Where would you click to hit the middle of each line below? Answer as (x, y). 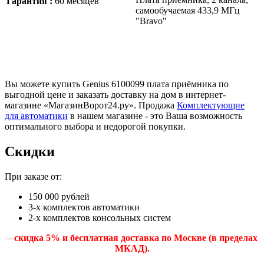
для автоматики (36, 115)
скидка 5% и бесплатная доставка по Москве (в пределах (136, 237)
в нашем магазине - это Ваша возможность (155, 115)
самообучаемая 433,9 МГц (188, 10)
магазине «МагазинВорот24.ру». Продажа (91, 105)
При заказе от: (33, 176)
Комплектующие (211, 105)
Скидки (30, 151)
